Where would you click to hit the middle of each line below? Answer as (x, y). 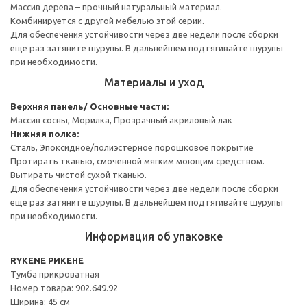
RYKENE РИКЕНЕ (47, 260)
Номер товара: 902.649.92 (64, 287)
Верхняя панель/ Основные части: (89, 106)
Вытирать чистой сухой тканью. (78, 174)
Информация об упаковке (153, 236)
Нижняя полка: (45, 133)
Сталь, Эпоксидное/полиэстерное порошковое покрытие (132, 147)
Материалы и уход (153, 82)
